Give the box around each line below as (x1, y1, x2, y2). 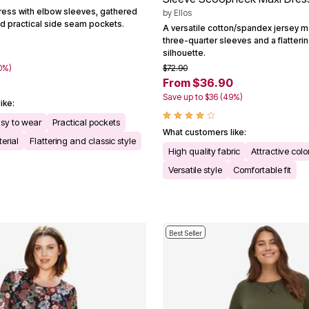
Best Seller (169, 228, 202, 237)
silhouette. (163, 47, 206, 58)
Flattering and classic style (30, 134, 136, 146)
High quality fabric (168, 145, 240, 157)
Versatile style (168, 163, 222, 175)
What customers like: (163, 126, 246, 137)
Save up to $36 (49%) (163, 91, 243, 102)
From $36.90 (163, 75, 233, 90)
